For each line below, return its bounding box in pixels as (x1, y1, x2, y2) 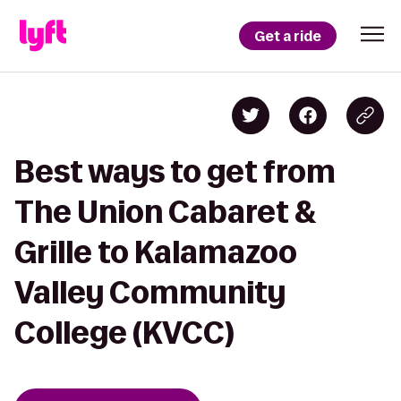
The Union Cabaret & (14, 195, 317, 228)
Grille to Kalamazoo (14, 235, 297, 269)
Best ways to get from (14, 155, 336, 188)
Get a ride (254, 26, 321, 46)
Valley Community (14, 276, 286, 309)
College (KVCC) (14, 316, 235, 349)
